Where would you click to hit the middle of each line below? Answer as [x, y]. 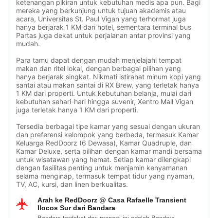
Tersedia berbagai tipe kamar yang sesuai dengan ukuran [108, 126]
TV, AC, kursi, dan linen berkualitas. [72, 184]
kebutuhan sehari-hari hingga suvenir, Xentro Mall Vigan [105, 101]
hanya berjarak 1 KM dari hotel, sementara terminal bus [104, 27]
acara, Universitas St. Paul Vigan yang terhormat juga [101, 19]
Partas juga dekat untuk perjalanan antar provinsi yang [103, 35]
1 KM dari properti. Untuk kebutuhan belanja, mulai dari [104, 93]
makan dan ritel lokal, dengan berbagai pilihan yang [99, 68]
